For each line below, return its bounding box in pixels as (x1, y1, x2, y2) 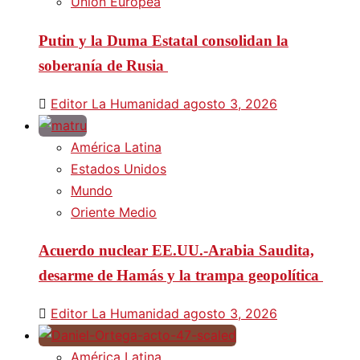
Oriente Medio (71, 203, 157, 220)
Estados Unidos (71, 160, 166, 177)
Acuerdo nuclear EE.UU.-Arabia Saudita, (39, 242, 314, 260)
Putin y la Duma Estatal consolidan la (39, 31, 288, 49)
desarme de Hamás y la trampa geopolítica (39, 267, 323, 284)
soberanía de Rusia (39, 56, 168, 74)
